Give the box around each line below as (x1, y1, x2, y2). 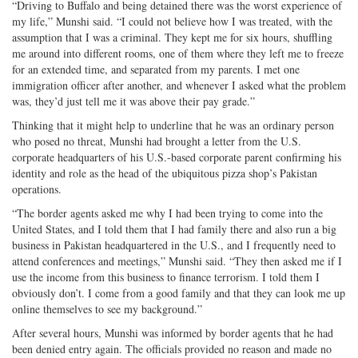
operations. (12, 181, 62, 197)
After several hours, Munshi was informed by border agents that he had (12, 324, 333, 340)
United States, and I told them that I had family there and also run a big (12, 221, 336, 237)
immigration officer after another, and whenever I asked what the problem (12, 77, 346, 93)
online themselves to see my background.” (12, 300, 202, 316)
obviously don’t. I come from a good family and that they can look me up (12, 284, 345, 300)
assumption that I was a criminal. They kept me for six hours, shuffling (12, 29, 332, 45)
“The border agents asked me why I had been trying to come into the (12, 205, 323, 221)
